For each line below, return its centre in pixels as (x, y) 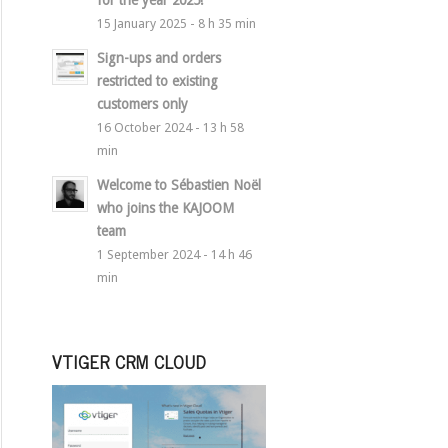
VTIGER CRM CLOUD (130, 361)
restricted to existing (158, 81)
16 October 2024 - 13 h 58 (171, 127)
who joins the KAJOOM (166, 208)
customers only (143, 104)
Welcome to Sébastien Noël (179, 185)
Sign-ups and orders (159, 58)
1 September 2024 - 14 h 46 (175, 254)
